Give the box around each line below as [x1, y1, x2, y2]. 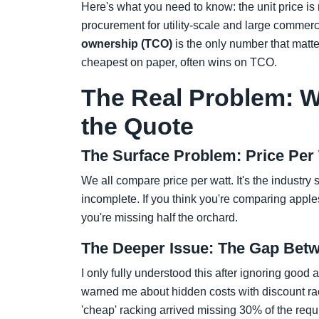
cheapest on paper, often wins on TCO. [81, 56, 277, 68]
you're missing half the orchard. [81, 211, 238, 224]
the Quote [81, 113, 194, 140]
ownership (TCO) [81, 38, 172, 50]
